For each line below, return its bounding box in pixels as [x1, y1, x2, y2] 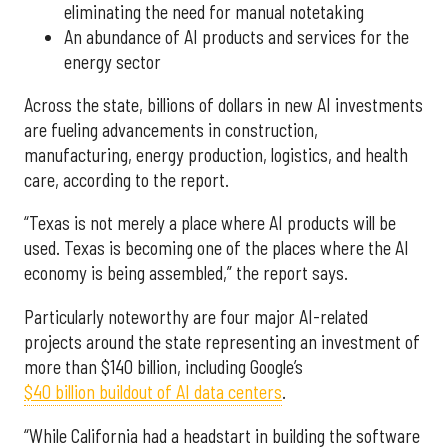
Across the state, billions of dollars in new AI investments [24, 93, 423, 116]
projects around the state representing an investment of [24, 330, 420, 353]
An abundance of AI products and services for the [64, 25, 409, 48]
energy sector [64, 50, 161, 73]
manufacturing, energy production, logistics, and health [24, 143, 408, 166]
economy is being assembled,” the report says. [24, 262, 348, 285]
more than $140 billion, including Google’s [24, 355, 303, 378]
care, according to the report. [24, 168, 229, 191]
